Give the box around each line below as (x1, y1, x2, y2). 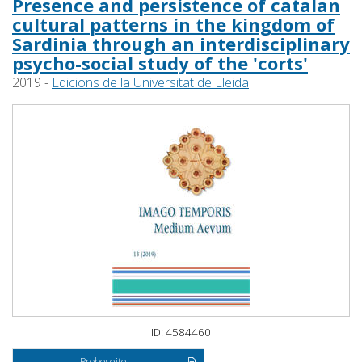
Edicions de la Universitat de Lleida (52, 74, 249, 92)
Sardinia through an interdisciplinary (12, 32, 350, 57)
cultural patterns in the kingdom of (12, 12, 335, 37)
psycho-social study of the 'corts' (12, 51, 308, 76)
